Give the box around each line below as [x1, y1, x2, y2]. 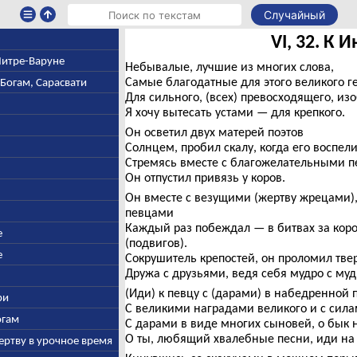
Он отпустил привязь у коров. [124, 170, 285, 185]
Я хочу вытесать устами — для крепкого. [124, 104, 345, 120]
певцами [124, 205, 174, 220]
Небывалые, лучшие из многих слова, [124, 59, 334, 74]
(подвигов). [124, 235, 187, 250]
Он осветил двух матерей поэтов [124, 124, 304, 139]
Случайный [263, 8, 325, 22]
